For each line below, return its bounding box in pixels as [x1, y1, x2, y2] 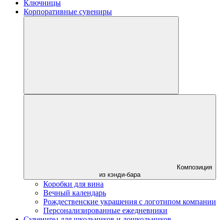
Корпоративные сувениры [24, 7, 112, 16]
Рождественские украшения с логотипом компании [43, 197, 216, 206]
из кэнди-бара [99, 171, 140, 178]
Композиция [177, 164, 212, 171]
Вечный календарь [43, 189, 106, 197]
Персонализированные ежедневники [43, 206, 167, 215]
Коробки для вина [43, 180, 104, 188]
